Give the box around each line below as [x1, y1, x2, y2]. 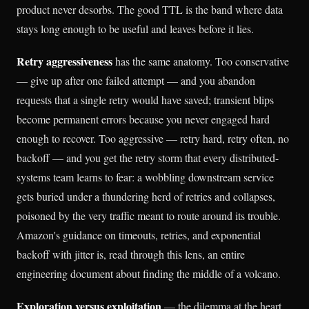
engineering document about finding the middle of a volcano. [17, 266, 281, 281]
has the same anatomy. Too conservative [112, 54, 289, 69]
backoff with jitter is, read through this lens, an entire [17, 247, 245, 262]
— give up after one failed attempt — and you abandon [17, 73, 255, 88]
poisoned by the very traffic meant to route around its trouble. [17, 208, 281, 223]
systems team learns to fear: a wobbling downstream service [17, 170, 274, 185]
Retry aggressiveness [17, 53, 112, 70]
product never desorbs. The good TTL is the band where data [17, 1, 283, 17]
